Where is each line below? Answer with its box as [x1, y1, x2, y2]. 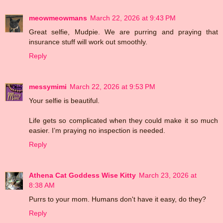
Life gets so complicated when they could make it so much [29, 116, 218, 124]
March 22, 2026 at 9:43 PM [90, 13, 176, 22]
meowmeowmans [29, 13, 87, 22]
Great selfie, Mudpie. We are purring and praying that [29, 27, 218, 36]
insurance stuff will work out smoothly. [29, 37, 147, 46]
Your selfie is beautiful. [29, 96, 100, 105]
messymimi [29, 82, 67, 91]
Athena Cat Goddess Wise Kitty [29, 171, 136, 179]
